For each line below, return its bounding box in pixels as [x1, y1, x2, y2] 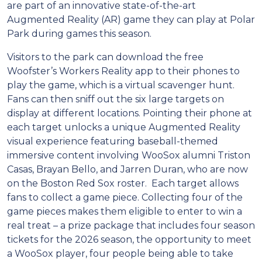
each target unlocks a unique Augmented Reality [7, 121, 240, 133]
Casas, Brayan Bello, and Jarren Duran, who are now [7, 163, 248, 175]
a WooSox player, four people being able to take [7, 247, 233, 259]
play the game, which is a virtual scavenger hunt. [7, 79, 235, 91]
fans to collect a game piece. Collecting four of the [7, 191, 243, 203]
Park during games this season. [7, 27, 151, 39]
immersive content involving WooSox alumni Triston [7, 149, 250, 161]
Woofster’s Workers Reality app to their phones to [7, 65, 240, 77]
